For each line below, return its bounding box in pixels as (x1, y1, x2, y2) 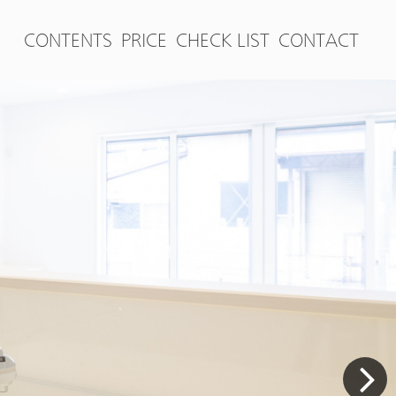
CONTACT (278, 31, 359, 48)
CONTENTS (24, 31, 112, 48)
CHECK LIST (176, 31, 270, 48)
